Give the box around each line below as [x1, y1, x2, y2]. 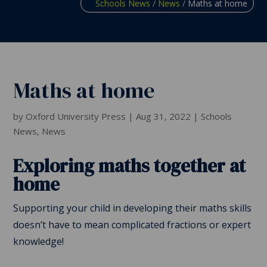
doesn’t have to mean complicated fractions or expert [13, 218, 252, 231]
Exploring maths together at [13, 153, 246, 178]
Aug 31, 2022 [136, 110, 191, 122]
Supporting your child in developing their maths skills [13, 201, 252, 215]
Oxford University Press [26, 110, 126, 122]
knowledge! [13, 234, 64, 248]
